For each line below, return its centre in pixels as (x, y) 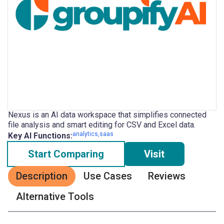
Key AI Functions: (40, 136)
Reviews (167, 176)
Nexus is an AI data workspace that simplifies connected (107, 115)
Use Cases (108, 176)
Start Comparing (66, 154)
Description (42, 176)
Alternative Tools (55, 196)
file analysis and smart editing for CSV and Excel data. (102, 125)
